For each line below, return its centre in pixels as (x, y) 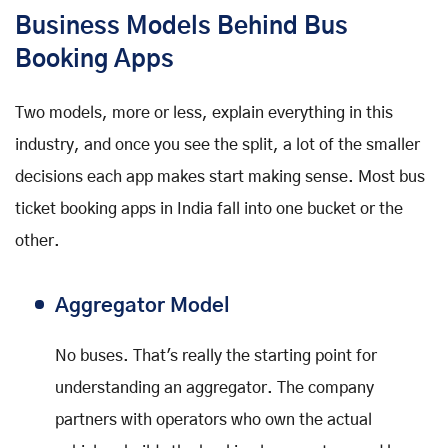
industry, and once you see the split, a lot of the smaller (217, 145)
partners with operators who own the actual (213, 420)
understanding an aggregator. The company (214, 388)
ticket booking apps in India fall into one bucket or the (209, 209)
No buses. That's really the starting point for (216, 356)
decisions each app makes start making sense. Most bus (220, 177)
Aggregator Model (142, 306)
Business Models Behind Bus (181, 27)
